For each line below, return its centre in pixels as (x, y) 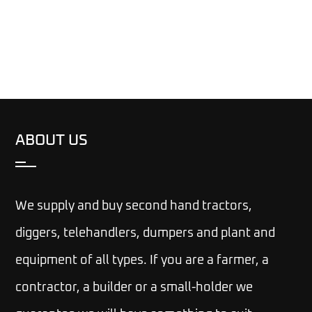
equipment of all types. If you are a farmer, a (142, 261)
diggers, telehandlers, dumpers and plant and (146, 234)
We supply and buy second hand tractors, (134, 206)
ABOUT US (52, 141)
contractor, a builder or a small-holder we (134, 288)
